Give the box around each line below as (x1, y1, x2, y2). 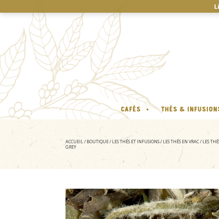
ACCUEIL (66, 138, 84, 145)
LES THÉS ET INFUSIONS (112, 138, 160, 145)
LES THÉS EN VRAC (163, 138, 199, 145)
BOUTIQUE (87, 138, 109, 145)
